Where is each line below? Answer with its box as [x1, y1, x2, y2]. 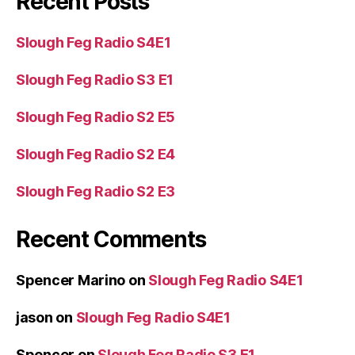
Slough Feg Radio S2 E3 [16, 182, 176, 200]
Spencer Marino [16, 271, 126, 288]
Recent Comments [16, 225, 206, 253]
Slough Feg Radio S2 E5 [16, 108, 176, 125]
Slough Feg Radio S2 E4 [16, 145, 176, 162]
